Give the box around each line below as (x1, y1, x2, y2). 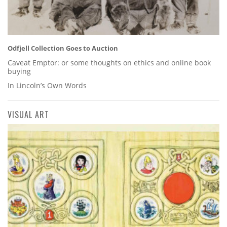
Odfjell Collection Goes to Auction (8, 44, 118, 53)
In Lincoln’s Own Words (8, 80, 87, 90)
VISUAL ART (8, 108, 49, 121)
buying (8, 66, 31, 76)
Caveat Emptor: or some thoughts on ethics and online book (8, 57, 211, 67)
